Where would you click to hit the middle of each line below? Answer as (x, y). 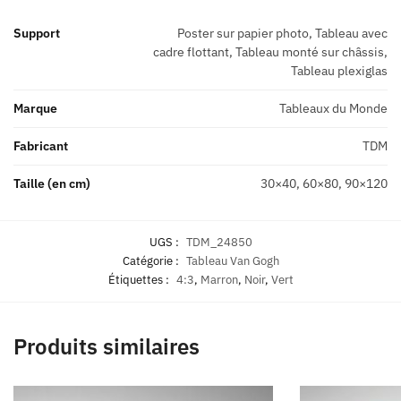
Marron (219, 280)
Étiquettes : (140, 280)
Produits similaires (107, 346)
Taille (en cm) (52, 184)
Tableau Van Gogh (232, 261)
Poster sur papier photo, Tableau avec (282, 34)
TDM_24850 (219, 243)
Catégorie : (152, 261)
